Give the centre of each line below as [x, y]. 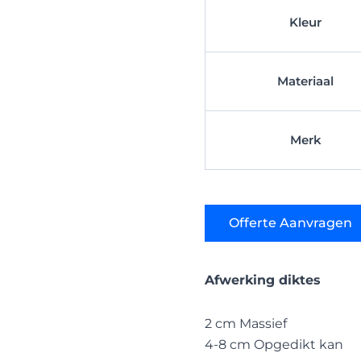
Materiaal [305, 81]
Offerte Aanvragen [290, 222]
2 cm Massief [246, 323]
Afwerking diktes [263, 280]
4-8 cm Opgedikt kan [274, 344]
